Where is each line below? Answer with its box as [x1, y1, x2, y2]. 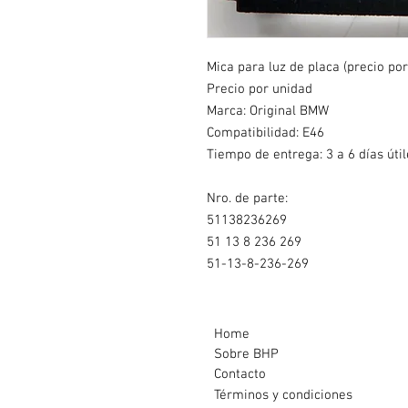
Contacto [214, 366, 266, 383]
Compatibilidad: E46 [207, 125, 324, 142]
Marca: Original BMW [207, 103, 329, 120]
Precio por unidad [207, 81, 312, 98]
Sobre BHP [214, 346, 279, 363]
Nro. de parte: [207, 190, 288, 208]
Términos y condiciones [213, 387, 352, 404]
